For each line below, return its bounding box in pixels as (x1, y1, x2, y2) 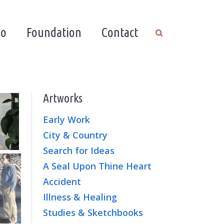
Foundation (26, 25, 81, 39)
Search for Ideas (43, 144, 114, 156)
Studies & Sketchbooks (43, 206, 143, 218)
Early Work (43, 113, 90, 125)
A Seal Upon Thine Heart (43, 160, 151, 172)
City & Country (43, 129, 107, 141)
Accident (43, 175, 81, 187)
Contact (101, 25, 138, 39)
